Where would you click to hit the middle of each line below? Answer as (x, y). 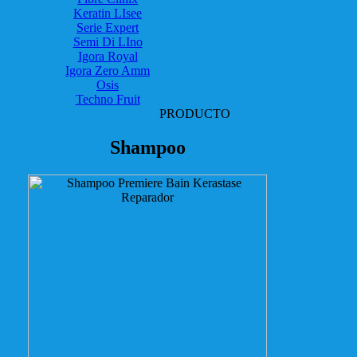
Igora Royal (108, 56)
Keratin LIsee (108, 13)
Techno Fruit (108, 99)
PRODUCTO (194, 113)
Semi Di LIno (108, 41)
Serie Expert (108, 27)
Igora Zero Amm (108, 70)
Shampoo (147, 147)
